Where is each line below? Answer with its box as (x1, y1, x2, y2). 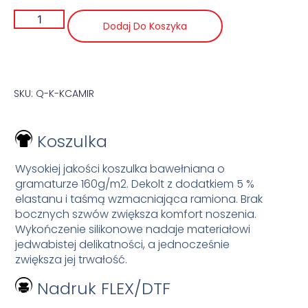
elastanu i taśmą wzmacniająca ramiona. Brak (15, 190, 263, 207)
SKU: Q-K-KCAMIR (14, 86, 94, 100)
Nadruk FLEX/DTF (32, 276, 171, 300)
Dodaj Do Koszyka (103, 19, 188, 33)
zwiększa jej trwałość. (15, 251, 128, 267)
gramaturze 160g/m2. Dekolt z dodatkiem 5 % (15, 175, 255, 192)
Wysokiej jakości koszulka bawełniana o (15, 160, 225, 177)
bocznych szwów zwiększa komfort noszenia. (15, 206, 257, 222)
